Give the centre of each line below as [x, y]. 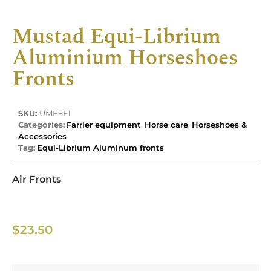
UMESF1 [55, 113]
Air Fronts [37, 179]
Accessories [42, 136]
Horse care [166, 124]
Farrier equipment [104, 124]
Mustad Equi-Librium [116, 36]
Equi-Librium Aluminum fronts [100, 147]
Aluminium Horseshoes [125, 57]
